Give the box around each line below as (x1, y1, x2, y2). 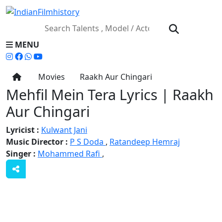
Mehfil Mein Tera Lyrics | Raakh (6, 84, 214, 104)
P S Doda (70, 136, 106, 147)
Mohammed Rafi (38, 148, 102, 159)
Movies (34, 71, 65, 82)
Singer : (6, 148, 38, 159)
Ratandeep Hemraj (110, 136, 180, 147)
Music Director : (6, 136, 70, 147)
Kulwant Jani (41, 124, 87, 135)
